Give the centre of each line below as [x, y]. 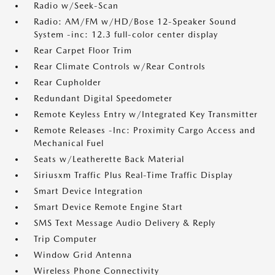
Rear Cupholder [68, 83]
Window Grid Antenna [83, 255]
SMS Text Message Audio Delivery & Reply [125, 223]
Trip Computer [65, 239]
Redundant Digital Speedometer [103, 99]
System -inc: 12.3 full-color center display [126, 35]
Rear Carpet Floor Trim [83, 51]
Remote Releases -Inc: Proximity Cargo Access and [145, 130]
